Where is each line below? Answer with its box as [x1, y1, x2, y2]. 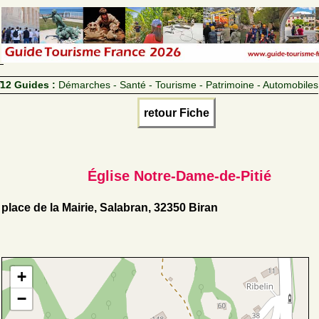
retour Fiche [144, 106, 209, 119]
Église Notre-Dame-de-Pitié [88, 167, 271, 184]
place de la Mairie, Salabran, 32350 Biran [1, 201, 218, 214]
